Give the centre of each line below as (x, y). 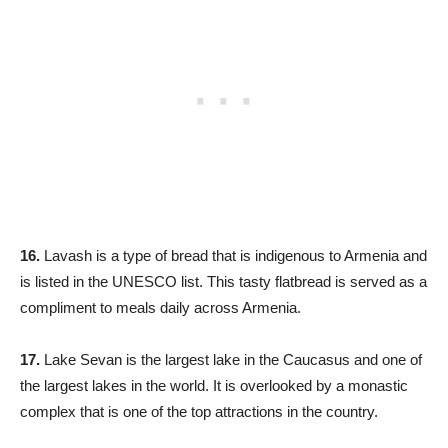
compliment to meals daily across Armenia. (160, 307)
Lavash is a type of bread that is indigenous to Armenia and (233, 255)
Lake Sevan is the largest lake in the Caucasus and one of (231, 359)
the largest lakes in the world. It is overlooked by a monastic (214, 385)
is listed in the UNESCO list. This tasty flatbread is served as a (223, 281)
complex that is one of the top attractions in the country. (199, 411)
